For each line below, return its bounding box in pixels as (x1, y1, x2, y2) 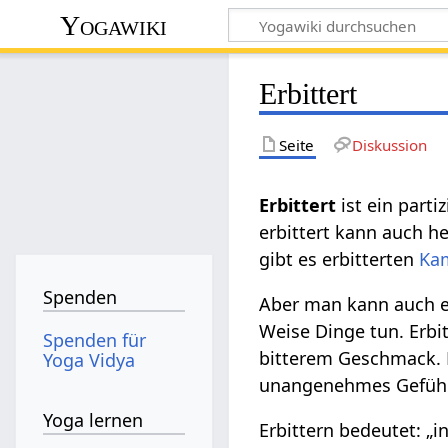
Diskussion (351, 134, 427, 155)
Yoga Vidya (43, 347, 136, 372)
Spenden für (43, 327, 147, 352)
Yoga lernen (43, 408, 144, 433)
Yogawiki (60, 9, 168, 41)
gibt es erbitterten (259, 246, 420, 271)
